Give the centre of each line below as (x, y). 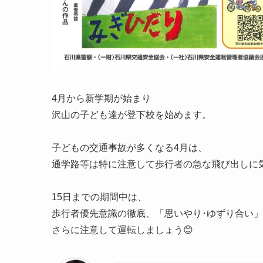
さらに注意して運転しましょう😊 (122, 230)
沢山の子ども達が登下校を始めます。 (131, 115)
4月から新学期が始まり (101, 99)
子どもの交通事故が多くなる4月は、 (129, 148)
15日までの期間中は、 (99, 197)
